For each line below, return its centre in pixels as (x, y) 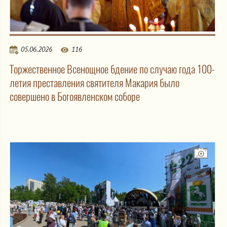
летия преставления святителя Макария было (94, 83)
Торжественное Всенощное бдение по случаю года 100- (112, 69)
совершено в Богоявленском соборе (75, 96)
